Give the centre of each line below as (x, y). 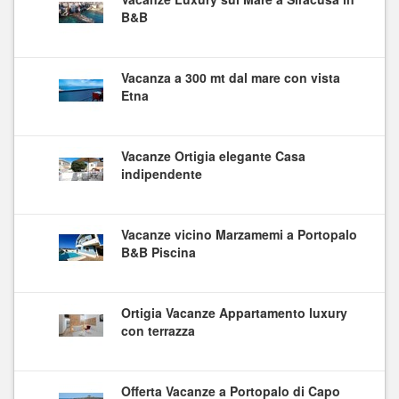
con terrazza (158, 330)
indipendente (162, 173)
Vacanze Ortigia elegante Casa (213, 155)
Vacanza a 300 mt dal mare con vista (231, 77)
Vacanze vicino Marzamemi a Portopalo (239, 234)
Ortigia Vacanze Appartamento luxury (234, 312)
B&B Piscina (159, 252)
